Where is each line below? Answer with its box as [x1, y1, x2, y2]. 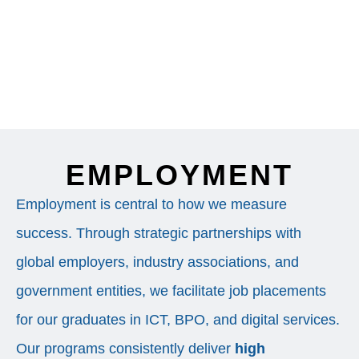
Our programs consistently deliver [16, 340, 235, 357]
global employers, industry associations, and [16, 253, 299, 270]
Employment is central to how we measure [16, 196, 287, 212]
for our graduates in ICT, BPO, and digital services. [16, 311, 340, 328]
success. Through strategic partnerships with [16, 224, 301, 241]
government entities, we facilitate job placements [16, 282, 326, 299]
